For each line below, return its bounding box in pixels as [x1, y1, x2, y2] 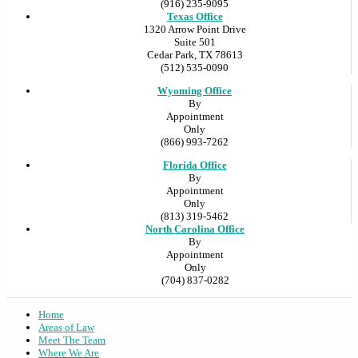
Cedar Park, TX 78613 [146, 49, 243, 62]
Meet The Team [38, 334, 105, 347]
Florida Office [162, 159, 227, 172]
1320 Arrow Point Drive [143, 23, 246, 36]
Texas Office [166, 10, 223, 23]
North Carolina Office [145, 223, 245, 236]
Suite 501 [173, 36, 216, 49]
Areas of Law [38, 321, 94, 334]
